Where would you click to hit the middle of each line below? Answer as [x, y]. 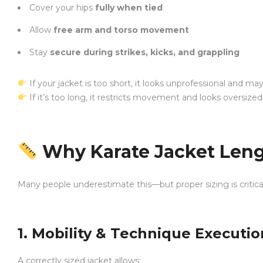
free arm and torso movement [121, 30]
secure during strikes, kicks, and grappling [145, 52]
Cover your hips [62, 8]
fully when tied [129, 8]
